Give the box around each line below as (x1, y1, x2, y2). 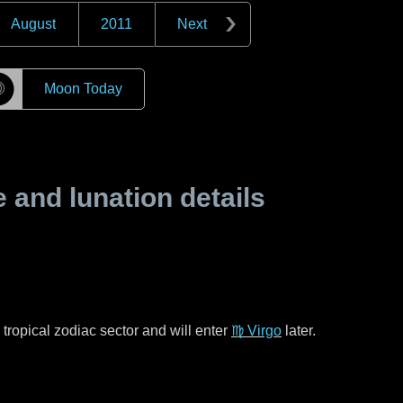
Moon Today (43, 81, 122, 96)
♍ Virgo (231, 323, 282, 338)
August (10, 16, 56, 31)
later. (282, 323, 316, 338)
